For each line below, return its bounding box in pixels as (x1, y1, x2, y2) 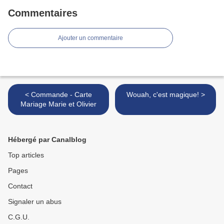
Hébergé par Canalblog (8, 135, 86, 143)
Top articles (8, 151, 44, 159)
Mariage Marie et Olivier (20, 100, 96, 108)
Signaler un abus (8, 197, 61, 205)
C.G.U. (8, 213, 29, 221)
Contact (8, 182, 32, 190)
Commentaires (8, 7, 77, 18)
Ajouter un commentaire (58, 34, 123, 41)
